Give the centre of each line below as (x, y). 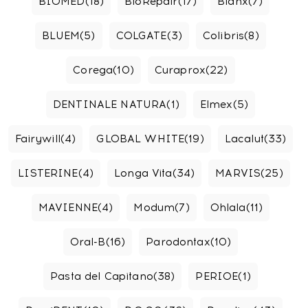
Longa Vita (143, 173)
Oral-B (88, 242)
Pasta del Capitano (102, 276)
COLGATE (141, 36)
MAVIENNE (68, 208)
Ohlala (228, 208)
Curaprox (180, 70)
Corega (93, 70)
